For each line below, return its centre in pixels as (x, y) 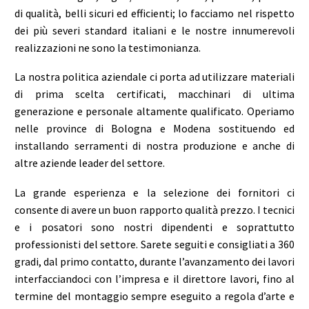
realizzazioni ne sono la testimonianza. (108, 47)
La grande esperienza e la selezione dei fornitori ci (154, 192)
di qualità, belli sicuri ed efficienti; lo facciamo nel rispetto (154, 13)
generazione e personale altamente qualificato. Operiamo (154, 111)
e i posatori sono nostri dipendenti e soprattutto (154, 227)
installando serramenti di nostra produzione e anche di (154, 146)
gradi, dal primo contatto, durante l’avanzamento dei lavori (154, 261)
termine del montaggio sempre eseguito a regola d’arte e (154, 296)
